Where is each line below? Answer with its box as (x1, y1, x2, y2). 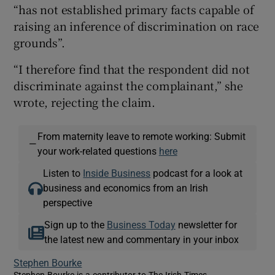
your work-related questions (37, 145, 159, 156)
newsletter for (175, 219, 237, 230)
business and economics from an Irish (43, 182, 209, 193)
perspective (43, 197, 93, 207)
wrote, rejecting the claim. (14, 93, 156, 110)
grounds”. (14, 34, 65, 50)
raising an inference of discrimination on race (14, 17, 260, 34)
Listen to (43, 168, 83, 178)
